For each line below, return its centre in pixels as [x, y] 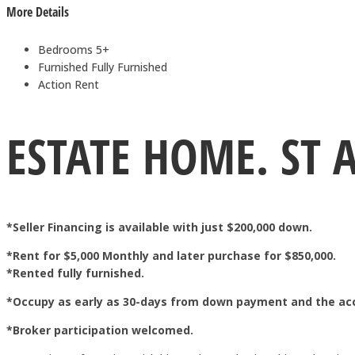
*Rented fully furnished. [75, 273]
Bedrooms [67, 49]
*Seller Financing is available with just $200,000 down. [159, 227]
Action [56, 84]
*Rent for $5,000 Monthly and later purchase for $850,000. [171, 256]
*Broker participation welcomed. [100, 330]
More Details [38, 12]
